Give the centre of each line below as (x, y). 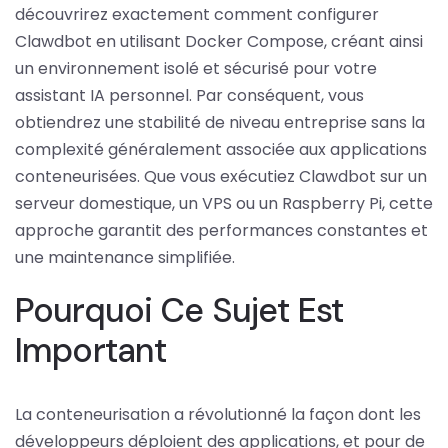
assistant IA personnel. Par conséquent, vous (189, 95)
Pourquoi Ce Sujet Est (179, 310)
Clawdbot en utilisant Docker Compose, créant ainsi (219, 41)
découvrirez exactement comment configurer (197, 14)
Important (91, 350)
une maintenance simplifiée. (125, 257)
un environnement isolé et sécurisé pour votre (196, 68)
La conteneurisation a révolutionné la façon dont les (218, 414)
